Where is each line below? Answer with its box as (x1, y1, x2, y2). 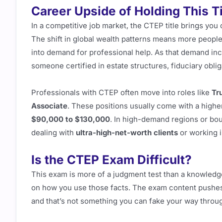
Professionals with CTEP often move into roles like (31, 87, 212, 97)
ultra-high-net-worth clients (76, 127, 178, 137)
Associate (31, 101, 67, 111)
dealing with (31, 127, 76, 137)
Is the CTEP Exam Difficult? (31, 152, 192, 167)
